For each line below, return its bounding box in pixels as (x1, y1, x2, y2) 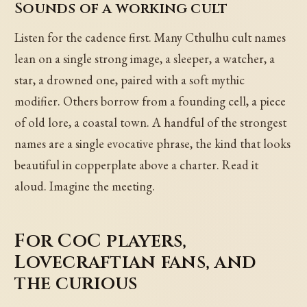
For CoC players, (14, 228, 187, 254)
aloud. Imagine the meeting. (14, 178, 156, 195)
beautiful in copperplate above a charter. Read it (14, 157, 259, 173)
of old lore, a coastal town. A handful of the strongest (14, 114, 287, 131)
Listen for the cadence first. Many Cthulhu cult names (14, 29, 286, 46)
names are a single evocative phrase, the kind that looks (14, 136, 291, 152)
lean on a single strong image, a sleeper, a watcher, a (14, 51, 275, 67)
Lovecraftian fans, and (14, 249, 256, 275)
